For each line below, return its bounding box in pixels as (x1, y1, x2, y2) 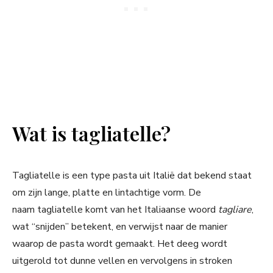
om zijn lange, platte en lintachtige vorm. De (12, 186, 201, 200)
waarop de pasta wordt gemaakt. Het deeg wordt (12, 237, 227, 251)
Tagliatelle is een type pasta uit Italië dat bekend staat (12, 169, 252, 183)
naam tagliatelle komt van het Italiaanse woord (12, 203, 218, 217)
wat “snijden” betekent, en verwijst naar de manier (12, 220, 227, 234)
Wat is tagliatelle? (12, 120, 171, 147)
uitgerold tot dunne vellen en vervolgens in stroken (12, 254, 232, 268)
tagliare (218, 203, 252, 217)
